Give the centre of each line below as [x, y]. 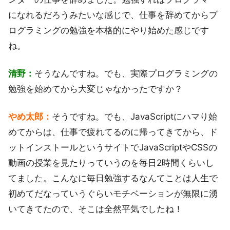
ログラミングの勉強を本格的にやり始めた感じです [109, 30]
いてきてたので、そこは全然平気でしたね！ [95, 209]
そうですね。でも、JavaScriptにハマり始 [135, 116]
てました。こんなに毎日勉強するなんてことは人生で [113, 178]
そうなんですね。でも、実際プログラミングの [126, 73]
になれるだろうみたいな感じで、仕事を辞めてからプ [113, 15]
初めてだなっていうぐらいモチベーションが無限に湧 [113, 193]
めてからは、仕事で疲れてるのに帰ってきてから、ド [113, 132]
